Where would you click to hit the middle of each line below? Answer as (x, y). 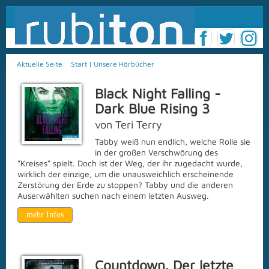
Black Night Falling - (158, 93)
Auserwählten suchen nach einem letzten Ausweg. (113, 195)
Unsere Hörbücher (124, 64)
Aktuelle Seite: (44, 64)
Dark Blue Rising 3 (152, 108)
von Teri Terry (128, 125)
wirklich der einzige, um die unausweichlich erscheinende (125, 174)
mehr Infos (45, 215)
